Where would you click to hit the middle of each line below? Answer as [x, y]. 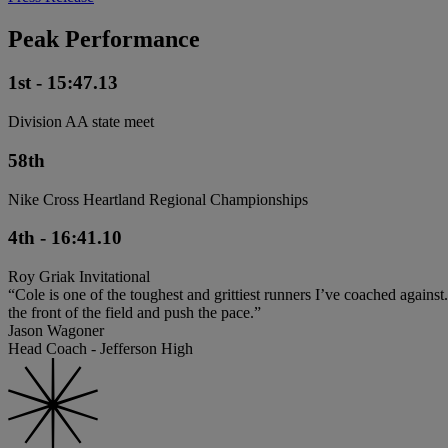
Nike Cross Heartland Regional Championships [158, 199]
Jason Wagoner [56, 331]
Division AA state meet [81, 122]
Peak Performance [104, 38]
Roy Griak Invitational [79, 277]
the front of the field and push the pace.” [134, 313]
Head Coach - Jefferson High [100, 349]
